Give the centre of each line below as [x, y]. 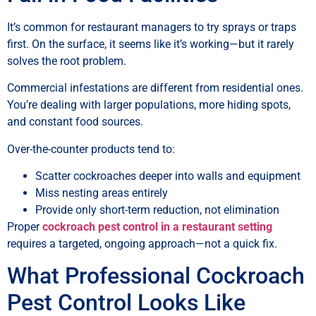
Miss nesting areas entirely [102, 193]
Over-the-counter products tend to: [91, 149]
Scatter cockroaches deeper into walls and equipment [168, 176]
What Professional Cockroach [156, 276]
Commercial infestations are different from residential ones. [155, 88]
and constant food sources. [75, 122]
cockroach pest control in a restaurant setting [157, 227]
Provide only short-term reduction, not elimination [157, 210]
